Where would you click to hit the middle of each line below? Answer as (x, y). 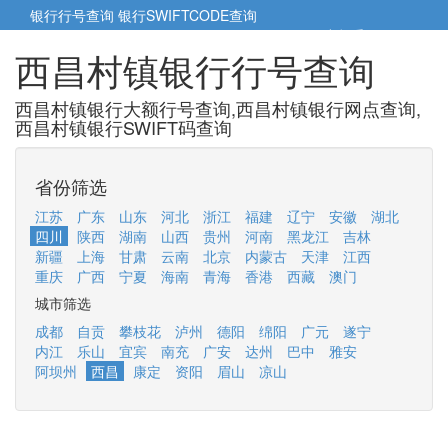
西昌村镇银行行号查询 (195, 69)
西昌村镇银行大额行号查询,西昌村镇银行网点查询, (218, 108)
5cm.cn (393, 35)
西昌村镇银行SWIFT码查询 (123, 127)
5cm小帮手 (332, 35)
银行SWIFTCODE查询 (187, 15)
